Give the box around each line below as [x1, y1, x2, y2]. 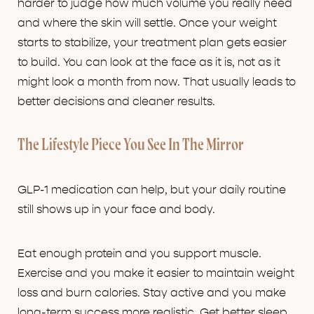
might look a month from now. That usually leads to [18, 76, 296, 89]
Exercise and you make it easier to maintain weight [18, 267, 294, 280]
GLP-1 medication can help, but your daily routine [18, 184, 286, 197]
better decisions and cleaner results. [18, 95, 215, 109]
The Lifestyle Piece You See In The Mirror [18, 137, 244, 155]
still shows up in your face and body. [18, 203, 215, 217]
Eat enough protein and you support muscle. [18, 247, 261, 261]
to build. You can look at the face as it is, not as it [18, 56, 280, 69]
